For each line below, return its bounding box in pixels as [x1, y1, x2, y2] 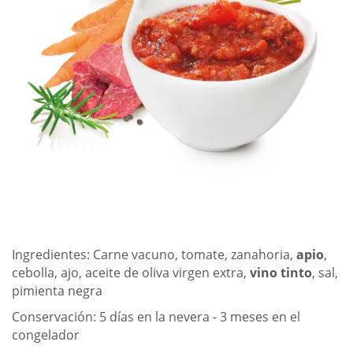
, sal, [312, 264, 338, 281]
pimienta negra [12, 282, 106, 299]
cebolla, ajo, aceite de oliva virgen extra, [12, 264, 250, 281]
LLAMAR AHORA [52, 83, 132, 99]
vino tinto [250, 264, 312, 281]
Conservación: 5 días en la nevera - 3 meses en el [12, 308, 300, 325]
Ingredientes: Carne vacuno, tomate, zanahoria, [12, 246, 296, 263]
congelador [12, 326, 83, 344]
